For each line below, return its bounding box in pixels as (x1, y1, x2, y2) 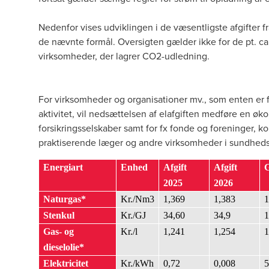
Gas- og (43, 226, 74, 237)
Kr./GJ (121, 210, 146, 220)
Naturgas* (43, 194, 86, 204)
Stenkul (43, 210, 74, 220)
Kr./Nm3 (121, 194, 154, 204)
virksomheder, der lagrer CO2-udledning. (38, 49, 210, 62)
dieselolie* (43, 242, 84, 252)
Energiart (43, 162, 83, 172)
